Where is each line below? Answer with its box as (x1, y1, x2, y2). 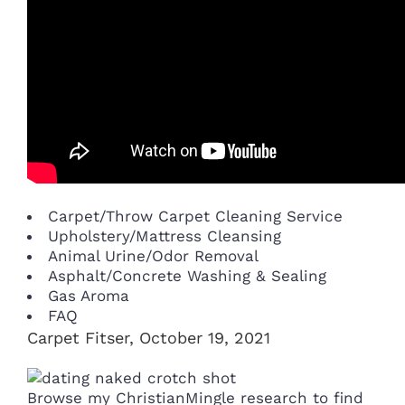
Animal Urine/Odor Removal (48, 247, 259, 265)
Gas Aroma (48, 287, 129, 305)
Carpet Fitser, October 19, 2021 (27, 328, 270, 347)
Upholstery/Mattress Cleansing (48, 227, 281, 245)
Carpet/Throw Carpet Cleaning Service (48, 207, 343, 225)
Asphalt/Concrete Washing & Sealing (48, 267, 326, 285)
